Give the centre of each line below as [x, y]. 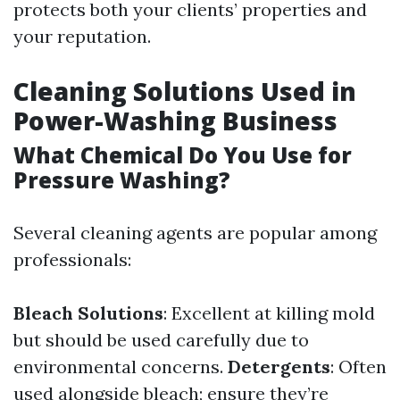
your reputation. [82, 36]
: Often [358, 367]
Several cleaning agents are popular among [195, 233]
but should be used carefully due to [161, 340]
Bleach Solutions [88, 313]
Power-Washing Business [175, 121]
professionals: [72, 259]
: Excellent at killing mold [269, 313]
